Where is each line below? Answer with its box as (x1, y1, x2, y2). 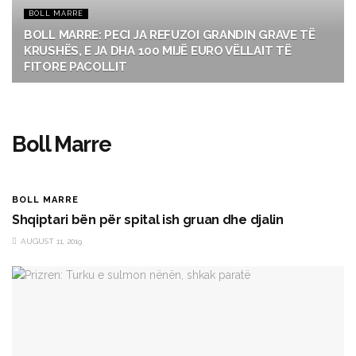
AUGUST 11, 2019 (18, 237, 82, 246)
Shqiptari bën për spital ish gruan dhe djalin (12, 212, 284, 227)
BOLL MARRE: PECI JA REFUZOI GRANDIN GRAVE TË (24, 28, 315, 42)
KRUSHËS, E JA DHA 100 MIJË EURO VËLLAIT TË (24, 44, 292, 58)
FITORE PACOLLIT (24, 60, 127, 74)
